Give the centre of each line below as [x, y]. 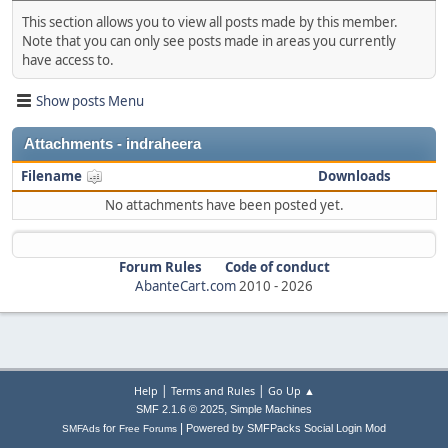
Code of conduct [277, 267]
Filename [53, 176]
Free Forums [148, 428]
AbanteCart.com [185, 286]
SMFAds [81, 428]
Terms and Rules [212, 390]
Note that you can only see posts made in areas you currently [209, 41]
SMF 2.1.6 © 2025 [180, 409]
